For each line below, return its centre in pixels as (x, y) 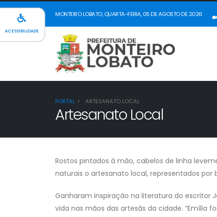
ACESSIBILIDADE (22, 31)
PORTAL (65, 101)
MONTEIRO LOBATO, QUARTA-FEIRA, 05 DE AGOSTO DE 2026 (129, 14)
